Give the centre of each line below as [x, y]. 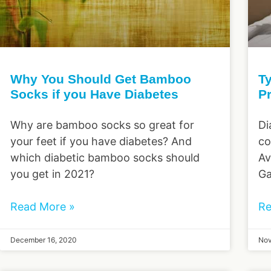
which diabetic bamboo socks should [105, 157]
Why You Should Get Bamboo [101, 79]
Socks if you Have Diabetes [94, 94]
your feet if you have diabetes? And [101, 141]
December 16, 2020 [44, 240]
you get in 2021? [52, 174]
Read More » [43, 206]
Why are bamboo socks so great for [102, 125]
